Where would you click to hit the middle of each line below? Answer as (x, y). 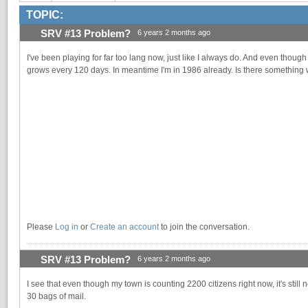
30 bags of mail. (56, 297)
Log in (67, 227)
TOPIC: (45, 14)
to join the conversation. (204, 227)
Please (41, 227)
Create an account (124, 227)
